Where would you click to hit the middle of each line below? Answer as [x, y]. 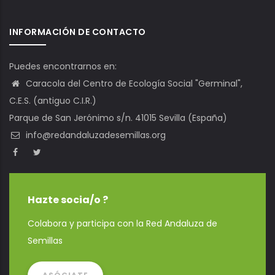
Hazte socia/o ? [68, 200]
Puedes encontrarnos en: [63, 67]
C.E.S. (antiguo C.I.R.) [53, 101]
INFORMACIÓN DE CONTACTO [78, 32]
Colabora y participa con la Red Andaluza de [122, 224]
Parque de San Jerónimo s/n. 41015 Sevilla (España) [118, 118]
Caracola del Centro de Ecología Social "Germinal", [133, 84]
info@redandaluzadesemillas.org [95, 135]
